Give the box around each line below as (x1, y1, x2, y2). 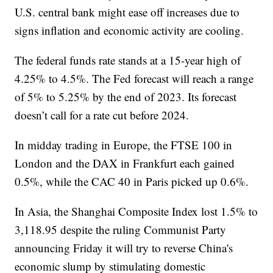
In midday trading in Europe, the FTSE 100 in (15, 137, 233, 153)
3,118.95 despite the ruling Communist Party (15, 222, 227, 238)
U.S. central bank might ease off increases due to (15, 4, 240, 20)
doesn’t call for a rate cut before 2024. (15, 107, 190, 123)
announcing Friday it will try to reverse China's (15, 240, 233, 256)
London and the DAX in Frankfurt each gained (15, 155, 235, 171)
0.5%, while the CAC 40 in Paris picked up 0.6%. (15, 174, 249, 190)
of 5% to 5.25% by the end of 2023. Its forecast (15, 89, 237, 105)
